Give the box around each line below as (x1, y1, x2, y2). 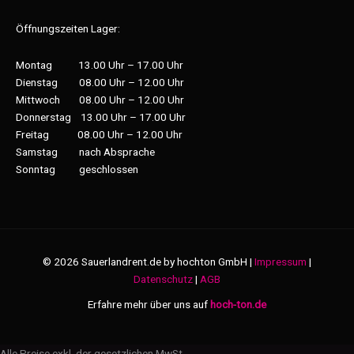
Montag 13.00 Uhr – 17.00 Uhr (16, 58, 183, 71)
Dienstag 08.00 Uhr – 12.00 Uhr (16, 75, 184, 88)
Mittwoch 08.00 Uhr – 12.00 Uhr (16, 92, 184, 106)
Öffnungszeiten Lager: (16, 21, 120, 35)
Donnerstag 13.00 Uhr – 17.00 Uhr (16, 110, 186, 123)
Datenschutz (134, 272, 193, 285)
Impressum (254, 254, 307, 268)
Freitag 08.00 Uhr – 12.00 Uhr (16, 127, 183, 141)
